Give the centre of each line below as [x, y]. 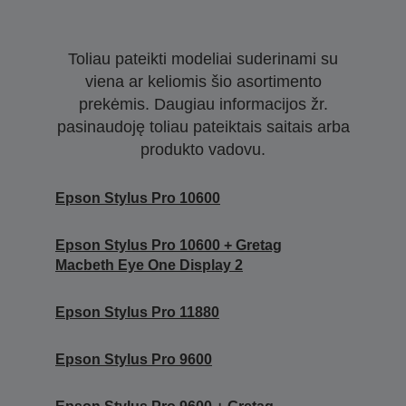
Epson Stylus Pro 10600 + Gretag [169, 245]
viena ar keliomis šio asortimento [203, 81]
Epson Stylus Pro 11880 [137, 312]
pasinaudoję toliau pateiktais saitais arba [203, 126]
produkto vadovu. [203, 149]
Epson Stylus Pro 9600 [134, 359]
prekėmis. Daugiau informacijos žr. [203, 104]
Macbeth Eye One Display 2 [149, 265]
